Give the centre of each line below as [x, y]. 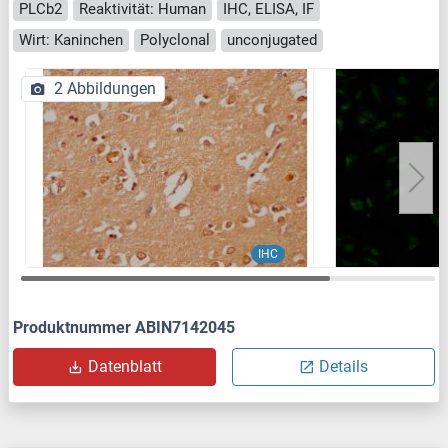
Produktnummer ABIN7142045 [124, 327]
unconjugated [272, 39]
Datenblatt [124, 366]
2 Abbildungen [105, 88]
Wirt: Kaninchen [71, 39]
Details [343, 366]
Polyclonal [175, 39]
